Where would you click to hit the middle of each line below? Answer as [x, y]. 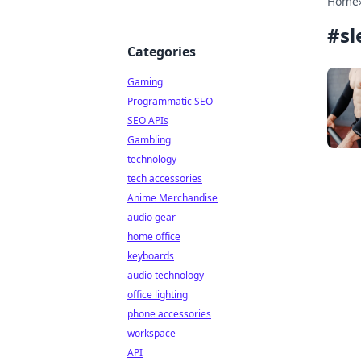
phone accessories [169, 314]
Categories [162, 52]
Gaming [145, 82]
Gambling [149, 140]
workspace [151, 333]
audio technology [166, 275]
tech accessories [165, 178]
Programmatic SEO [170, 101]
